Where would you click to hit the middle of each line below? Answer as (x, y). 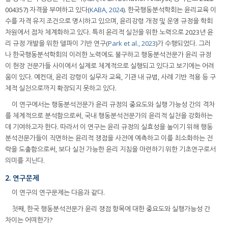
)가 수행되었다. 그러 (183, 43)
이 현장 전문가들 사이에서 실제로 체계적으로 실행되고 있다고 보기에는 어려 (110, 65)
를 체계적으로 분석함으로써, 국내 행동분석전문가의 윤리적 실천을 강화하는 (109, 115)
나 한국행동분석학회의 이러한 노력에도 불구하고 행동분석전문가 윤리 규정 (108, 54)
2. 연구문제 (22, 178)
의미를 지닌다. (25, 160)
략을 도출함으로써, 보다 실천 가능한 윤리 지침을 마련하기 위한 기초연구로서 (110, 149)
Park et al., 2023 (132, 43)
